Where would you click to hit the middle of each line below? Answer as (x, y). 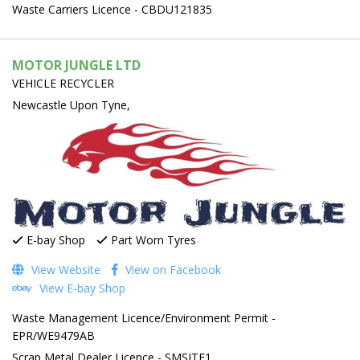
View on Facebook (172, 269)
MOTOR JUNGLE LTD (76, 65)
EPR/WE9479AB (53, 335)
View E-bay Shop (81, 288)
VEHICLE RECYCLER (63, 83)
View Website (64, 269)
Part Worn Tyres (152, 239)
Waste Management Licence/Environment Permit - (144, 317)
